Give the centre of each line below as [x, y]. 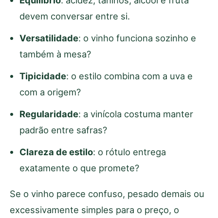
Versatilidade [49, 38]
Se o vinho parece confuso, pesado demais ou [107, 194]
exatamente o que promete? [79, 168]
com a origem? [50, 92]
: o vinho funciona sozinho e [137, 38]
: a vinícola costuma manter [136, 114]
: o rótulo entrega [129, 152]
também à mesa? [55, 54]
